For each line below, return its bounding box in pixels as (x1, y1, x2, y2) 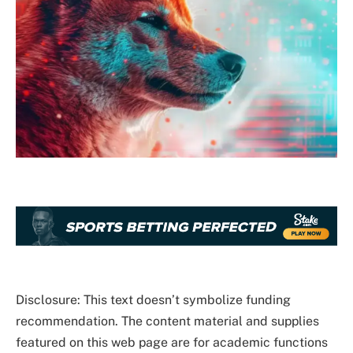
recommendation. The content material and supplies (16, 313, 319, 329)
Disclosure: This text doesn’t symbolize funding (16, 292, 291, 307)
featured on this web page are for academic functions (16, 334, 328, 350)
